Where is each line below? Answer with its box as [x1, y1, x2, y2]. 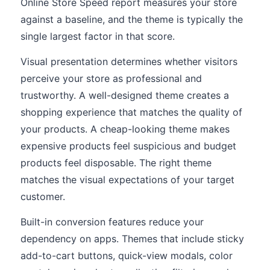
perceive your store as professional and [20, 72, 202, 84]
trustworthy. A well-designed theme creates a [20, 89, 229, 101]
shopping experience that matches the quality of [20, 106, 242, 118]
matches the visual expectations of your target [20, 174, 234, 186]
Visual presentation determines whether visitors [20, 55, 237, 67]
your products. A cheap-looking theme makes [20, 123, 230, 135]
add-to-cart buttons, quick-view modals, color [20, 250, 233, 262]
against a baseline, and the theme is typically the [20, 13, 243, 25]
